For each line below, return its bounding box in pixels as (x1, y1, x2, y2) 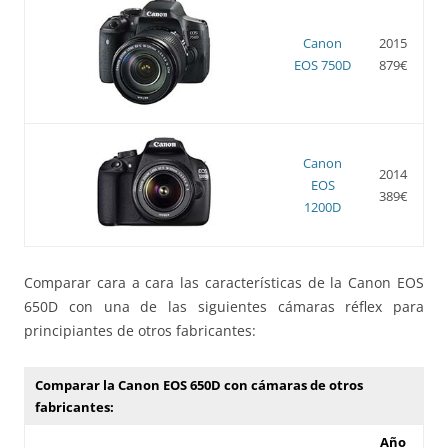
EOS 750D (294, 55, 351, 74)
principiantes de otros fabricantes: (24, 320, 256, 340)
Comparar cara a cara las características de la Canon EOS (24, 272, 424, 292)
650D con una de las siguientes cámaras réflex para (24, 296, 424, 316)
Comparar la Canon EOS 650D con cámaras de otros (35, 375, 363, 394)
